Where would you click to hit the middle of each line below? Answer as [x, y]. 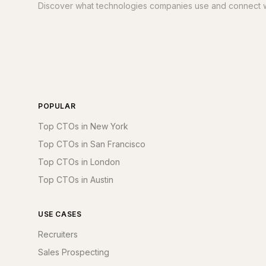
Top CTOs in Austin [76, 180]
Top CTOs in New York [83, 126]
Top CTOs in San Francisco [92, 144]
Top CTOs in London [79, 162]
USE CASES [60, 214]
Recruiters [58, 234]
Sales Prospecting [74, 252]
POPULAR [57, 106]
